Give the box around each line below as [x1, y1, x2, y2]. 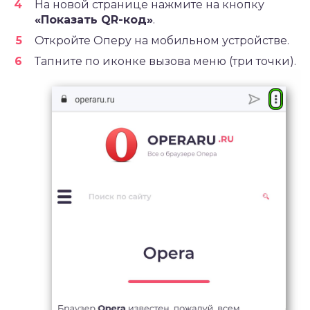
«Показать [35, 13, 101, 27]
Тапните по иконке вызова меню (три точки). [35, 55, 296, 69]
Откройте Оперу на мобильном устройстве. [35, 34, 289, 48]
